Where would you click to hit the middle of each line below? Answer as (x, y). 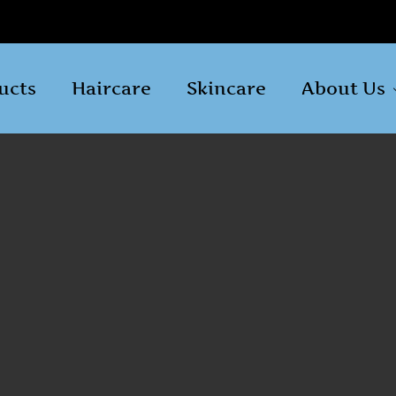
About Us (344, 88)
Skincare (227, 88)
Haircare (112, 88)
